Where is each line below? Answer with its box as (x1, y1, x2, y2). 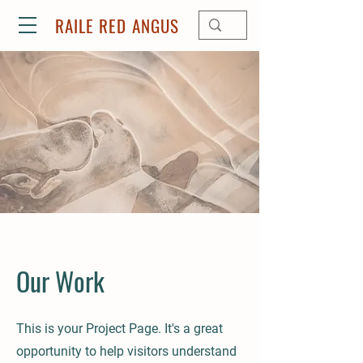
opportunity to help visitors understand (16, 344, 237, 359)
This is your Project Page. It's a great (16, 321, 223, 336)
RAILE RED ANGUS (55, 13, 179, 38)
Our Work (16, 262, 105, 300)
